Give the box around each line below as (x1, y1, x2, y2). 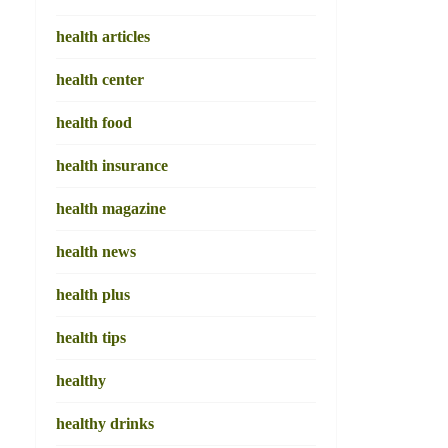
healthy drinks (56, 415, 154, 432)
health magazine (56, 200, 166, 217)
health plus (56, 286, 130, 303)
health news (56, 243, 136, 260)
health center (56, 71, 144, 88)
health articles (56, 28, 150, 45)
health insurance (56, 157, 168, 174)
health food (56, 114, 132, 131)
